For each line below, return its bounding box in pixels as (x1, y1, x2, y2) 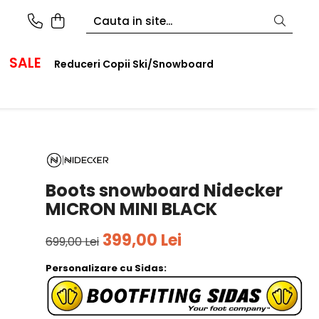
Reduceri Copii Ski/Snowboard (54, 57, 214, 71)
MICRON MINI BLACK (46, 197, 218, 221)
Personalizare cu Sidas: (46, 261, 167, 275)
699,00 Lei (46, 233, 100, 250)
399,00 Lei (103, 229, 182, 251)
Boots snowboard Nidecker (46, 178, 283, 202)
